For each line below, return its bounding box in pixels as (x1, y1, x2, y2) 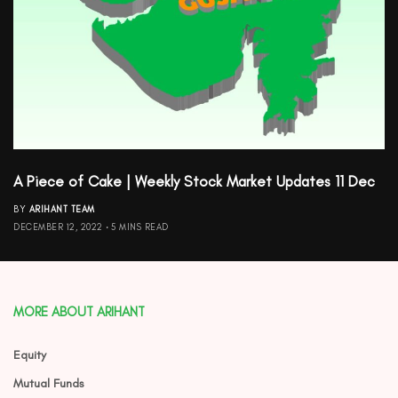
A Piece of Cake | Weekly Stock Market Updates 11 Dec (13, 171, 375, 190)
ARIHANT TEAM (28, 203, 95, 215)
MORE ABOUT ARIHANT (13, 304, 145, 320)
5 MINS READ (111, 220, 169, 233)
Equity (13, 347, 46, 362)
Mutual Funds (13, 376, 84, 391)
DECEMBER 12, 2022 (13, 220, 103, 233)
